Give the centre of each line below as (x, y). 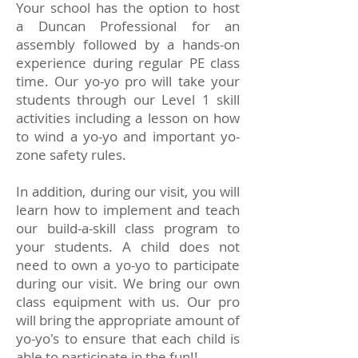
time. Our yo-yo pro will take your (128, 81)
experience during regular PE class (128, 63)
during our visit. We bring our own (128, 283)
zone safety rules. (71, 155)
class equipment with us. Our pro (128, 302)
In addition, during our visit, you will (128, 191)
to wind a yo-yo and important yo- (128, 136)
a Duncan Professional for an (128, 26)
